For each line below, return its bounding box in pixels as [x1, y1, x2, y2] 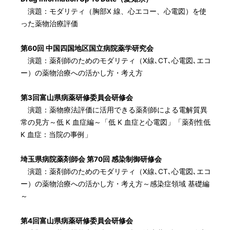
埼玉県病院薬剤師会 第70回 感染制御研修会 [21, 155, 162, 163]
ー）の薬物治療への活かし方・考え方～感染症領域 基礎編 [21, 179, 210, 188]
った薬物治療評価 [21, 19, 79, 28]
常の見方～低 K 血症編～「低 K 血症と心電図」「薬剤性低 [21, 118, 211, 126]
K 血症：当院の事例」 [21, 130, 92, 139]
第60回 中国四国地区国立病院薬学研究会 [21, 44, 154, 52]
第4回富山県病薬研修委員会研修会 [21, 216, 133, 225]
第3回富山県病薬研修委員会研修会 [21, 93, 133, 102]
